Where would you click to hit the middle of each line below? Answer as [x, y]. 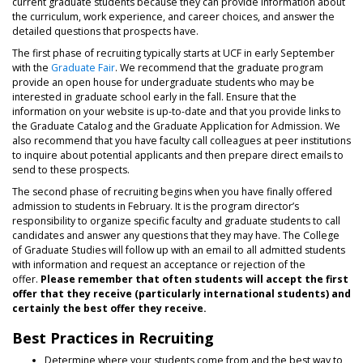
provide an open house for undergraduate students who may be [163, 82]
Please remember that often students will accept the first [194, 280]
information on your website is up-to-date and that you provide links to [177, 111]
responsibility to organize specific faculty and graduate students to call [176, 221]
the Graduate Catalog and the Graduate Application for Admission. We [176, 126]
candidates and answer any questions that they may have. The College [176, 236]
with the [32, 67]
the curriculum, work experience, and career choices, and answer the [173, 16]
